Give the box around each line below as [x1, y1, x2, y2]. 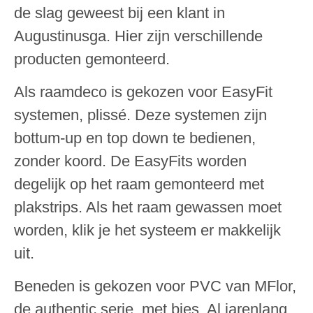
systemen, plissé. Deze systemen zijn [14, 106, 267, 124]
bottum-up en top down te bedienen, [14, 129, 256, 147]
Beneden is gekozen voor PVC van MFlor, [14, 277, 296, 296]
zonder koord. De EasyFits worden [14, 152, 247, 170]
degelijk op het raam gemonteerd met [14, 175, 264, 194]
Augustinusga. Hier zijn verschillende [14, 27, 263, 45]
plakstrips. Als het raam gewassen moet [14, 198, 282, 217]
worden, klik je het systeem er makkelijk [14, 221, 281, 240]
